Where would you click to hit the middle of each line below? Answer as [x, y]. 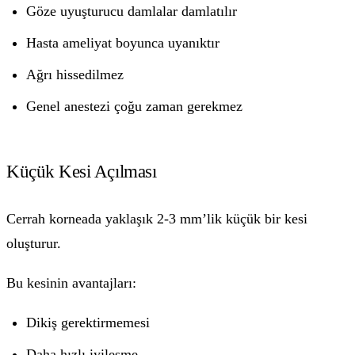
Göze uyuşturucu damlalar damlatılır [132, 11]
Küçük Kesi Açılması [82, 172]
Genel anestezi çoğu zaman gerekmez [135, 106]
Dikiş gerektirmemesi [88, 322]
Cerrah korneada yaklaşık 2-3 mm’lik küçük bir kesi [157, 218]
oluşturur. [34, 243]
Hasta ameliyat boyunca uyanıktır [123, 42]
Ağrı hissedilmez [75, 74]
